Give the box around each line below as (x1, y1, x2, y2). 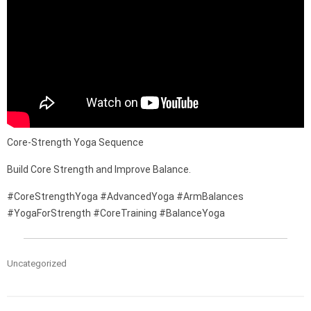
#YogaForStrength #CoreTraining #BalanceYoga (7, 207, 225, 219)
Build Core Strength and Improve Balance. (7, 163, 191, 175)
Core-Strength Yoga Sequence (7, 136, 144, 148)
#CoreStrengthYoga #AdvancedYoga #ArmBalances (7, 190, 244, 202)
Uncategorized (7, 258, 67, 269)
